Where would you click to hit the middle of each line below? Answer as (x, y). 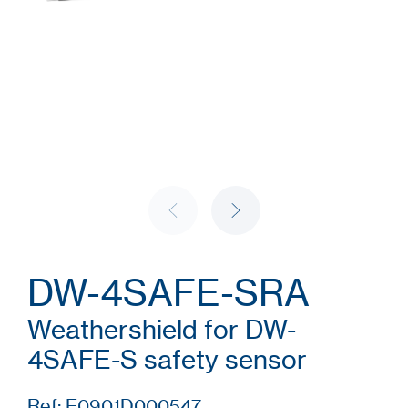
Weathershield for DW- (162, 330)
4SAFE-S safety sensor (167, 360)
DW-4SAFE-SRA (168, 293)
